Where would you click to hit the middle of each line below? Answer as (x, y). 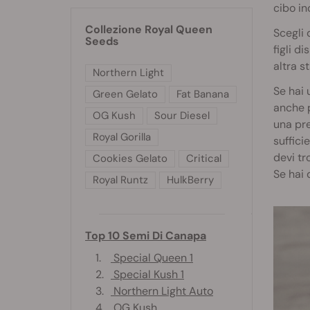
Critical (204, 158)
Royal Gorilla (122, 137)
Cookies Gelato (130, 158)
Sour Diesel (182, 115)
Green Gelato (125, 94)
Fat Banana (203, 94)
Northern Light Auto (162, 291)
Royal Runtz (120, 180)
